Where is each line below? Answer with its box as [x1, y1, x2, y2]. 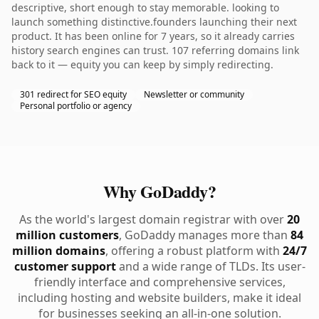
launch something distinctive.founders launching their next [11, 15, 297, 28]
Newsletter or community [144, 88, 244, 100]
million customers [16, 227, 119, 243]
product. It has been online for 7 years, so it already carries [11, 29, 295, 43]
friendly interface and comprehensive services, [33, 274, 286, 290]
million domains [12, 243, 105, 258]
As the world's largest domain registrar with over [19, 211, 287, 227]
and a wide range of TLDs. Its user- [115, 258, 305, 274]
